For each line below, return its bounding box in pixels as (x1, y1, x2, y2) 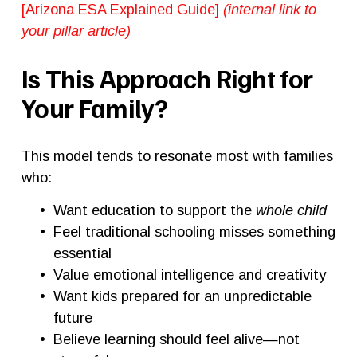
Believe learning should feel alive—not (53, 330, 300, 347)
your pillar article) (21, 22, 131, 39)
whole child (255, 201, 327, 218)
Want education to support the (53, 201, 256, 218)
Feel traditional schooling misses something (53, 222, 335, 240)
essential (53, 244, 112, 261)
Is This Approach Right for (21, 61, 313, 95)
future (53, 308, 92, 326)
